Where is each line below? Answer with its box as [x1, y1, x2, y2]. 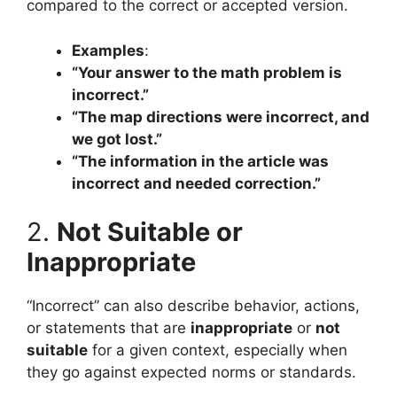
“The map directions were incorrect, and [72, 107, 370, 126]
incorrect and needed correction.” [72, 174, 321, 192]
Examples [72, 41, 144, 59]
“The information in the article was [72, 152, 329, 170]
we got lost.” [72, 129, 162, 148]
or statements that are [27, 319, 191, 337]
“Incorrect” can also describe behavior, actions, [27, 297, 360, 315]
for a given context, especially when [88, 341, 347, 359]
